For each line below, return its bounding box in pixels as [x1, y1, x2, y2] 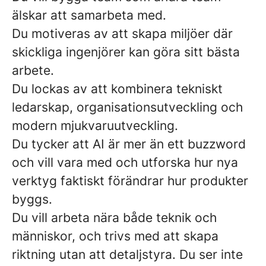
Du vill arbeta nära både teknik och [12, 210, 217, 225]
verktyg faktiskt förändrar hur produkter [12, 173, 248, 188]
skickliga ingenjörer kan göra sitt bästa [12, 45, 240, 59]
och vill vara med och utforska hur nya [12, 155, 238, 170]
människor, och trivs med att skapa [12, 229, 218, 243]
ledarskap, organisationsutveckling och [12, 100, 243, 115]
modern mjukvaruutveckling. [12, 118, 178, 133]
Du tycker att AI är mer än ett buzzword [12, 137, 246, 151]
